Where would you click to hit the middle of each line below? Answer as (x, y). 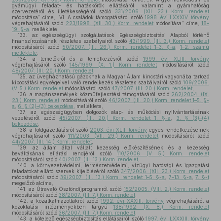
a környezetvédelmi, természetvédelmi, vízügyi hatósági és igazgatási (119, 165)
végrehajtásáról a (186, 201)
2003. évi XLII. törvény (118, 130)
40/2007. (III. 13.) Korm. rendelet (98, 159)
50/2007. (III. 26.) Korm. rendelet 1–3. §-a (119, 47)
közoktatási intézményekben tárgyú (63, 207)
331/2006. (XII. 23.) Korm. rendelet (162, 11)
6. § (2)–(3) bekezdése (46, 106)
